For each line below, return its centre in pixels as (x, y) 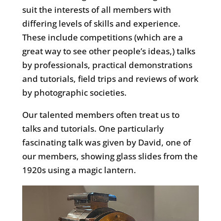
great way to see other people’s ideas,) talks (109, 51)
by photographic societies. (74, 93)
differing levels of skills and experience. (101, 24)
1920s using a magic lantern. (79, 170)
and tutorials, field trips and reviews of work (110, 79)
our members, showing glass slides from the (110, 156)
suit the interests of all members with (96, 10)
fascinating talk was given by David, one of (106, 143)
